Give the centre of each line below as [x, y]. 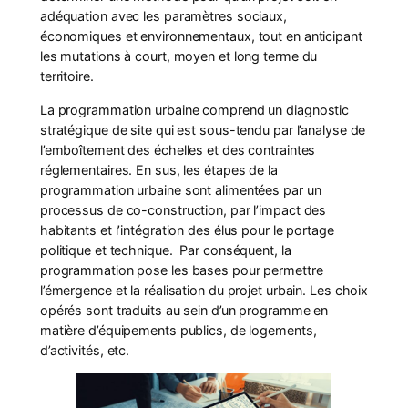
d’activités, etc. [85, 350]
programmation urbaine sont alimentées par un [180, 189]
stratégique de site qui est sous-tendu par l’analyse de [203, 129]
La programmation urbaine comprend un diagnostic [194, 109]
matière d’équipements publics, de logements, [178, 330]
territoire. [66, 76]
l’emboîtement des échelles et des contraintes [178, 149]
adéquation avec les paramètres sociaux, [163, 16]
